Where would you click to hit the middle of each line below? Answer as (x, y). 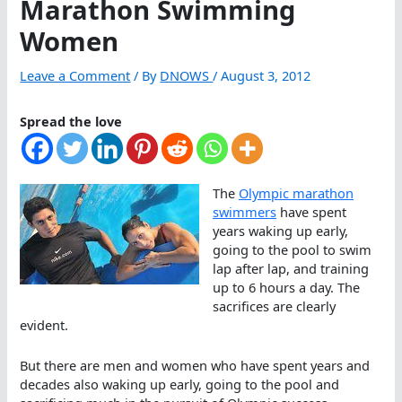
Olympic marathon (297, 193)
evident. (44, 325)
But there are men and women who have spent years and (195, 365)
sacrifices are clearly (275, 306)
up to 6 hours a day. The (287, 288)
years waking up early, (281, 231)
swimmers (245, 212)
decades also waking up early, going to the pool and (180, 384)
